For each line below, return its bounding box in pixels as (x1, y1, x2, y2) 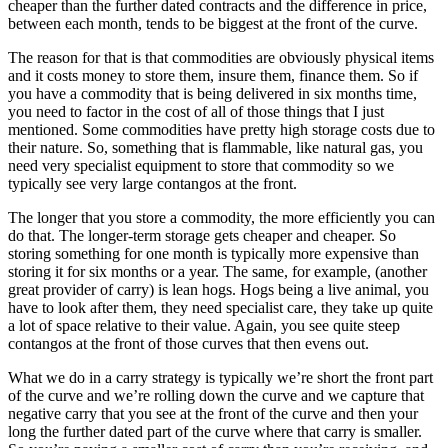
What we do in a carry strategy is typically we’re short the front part (8, 369, 433, 387)
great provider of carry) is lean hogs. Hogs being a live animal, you (8, 281, 429, 299)
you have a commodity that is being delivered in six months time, (8, 85, 417, 103)
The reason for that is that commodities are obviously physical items (8, 49, 434, 67)
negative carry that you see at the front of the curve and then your (8, 405, 418, 423)
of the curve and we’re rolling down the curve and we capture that (8, 387, 424, 405)
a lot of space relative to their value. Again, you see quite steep (8, 317, 400, 335)
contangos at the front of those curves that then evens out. (8, 335, 369, 353)
